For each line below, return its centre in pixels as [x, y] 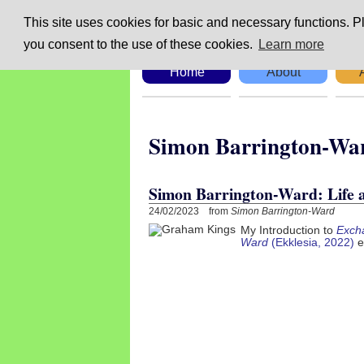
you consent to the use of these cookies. [139, 45]
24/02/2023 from [190, 211]
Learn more [291, 45]
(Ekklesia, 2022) [313, 242]
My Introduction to [288, 230]
